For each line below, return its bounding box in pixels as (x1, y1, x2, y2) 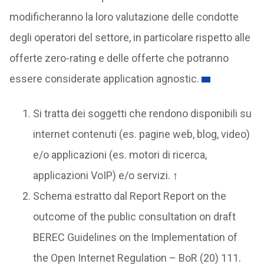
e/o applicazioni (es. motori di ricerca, (32, 148, 207, 161)
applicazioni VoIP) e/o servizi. (32, 169, 173, 182)
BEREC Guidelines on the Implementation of (32, 231, 237, 244)
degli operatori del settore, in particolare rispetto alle (9, 31, 250, 44)
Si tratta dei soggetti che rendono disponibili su (32, 107, 252, 120)
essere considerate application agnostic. (9, 72, 199, 85)
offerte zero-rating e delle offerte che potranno (9, 52, 229, 65)
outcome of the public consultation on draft (32, 210, 236, 223)
